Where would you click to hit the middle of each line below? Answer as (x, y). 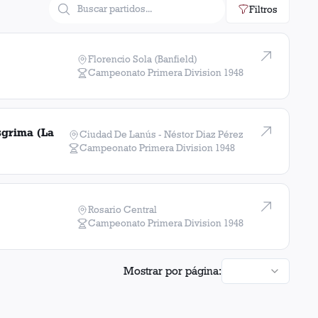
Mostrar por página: (172, 271)
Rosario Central (122, 209)
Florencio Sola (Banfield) (143, 59)
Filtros (263, 9)
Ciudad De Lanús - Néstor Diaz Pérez (161, 134)
